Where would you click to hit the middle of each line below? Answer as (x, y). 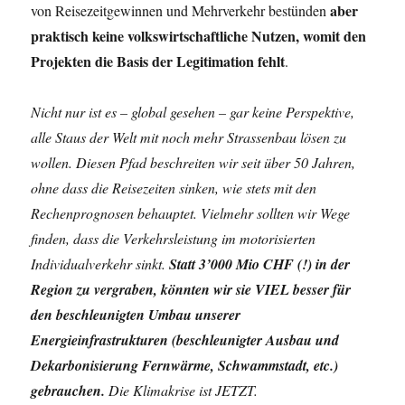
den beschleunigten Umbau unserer (136, 315)
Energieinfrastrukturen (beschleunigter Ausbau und (185, 340)
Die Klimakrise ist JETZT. (182, 390)
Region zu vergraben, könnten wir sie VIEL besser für (191, 289)
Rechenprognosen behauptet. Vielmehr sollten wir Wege (191, 213)
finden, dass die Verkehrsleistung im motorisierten (174, 238)
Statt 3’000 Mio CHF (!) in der (260, 264)
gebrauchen (66, 391)
